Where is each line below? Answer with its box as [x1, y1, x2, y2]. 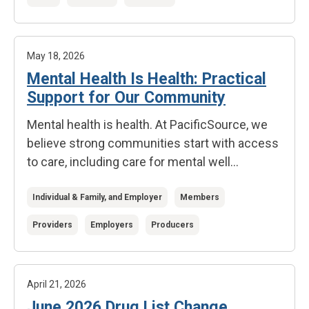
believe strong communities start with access [27, 136, 279, 150]
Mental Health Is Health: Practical [27, 70, 266, 88]
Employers [90, 220, 133, 230]
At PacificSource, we [155, 117, 268, 132]
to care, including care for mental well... [27, 154, 239, 169]
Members [180, 192, 219, 202]
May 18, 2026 [27, 50, 85, 61]
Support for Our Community [27, 88, 226, 107]
